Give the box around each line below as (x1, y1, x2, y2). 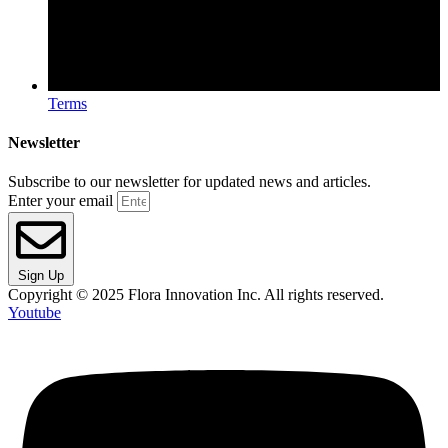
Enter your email (8, 192, 117, 210)
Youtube (8, 304, 61, 322)
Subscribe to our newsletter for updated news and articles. (8, 173, 371, 191)
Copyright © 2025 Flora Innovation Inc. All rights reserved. (8, 286, 384, 304)
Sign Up (18, 268, 64, 284)
